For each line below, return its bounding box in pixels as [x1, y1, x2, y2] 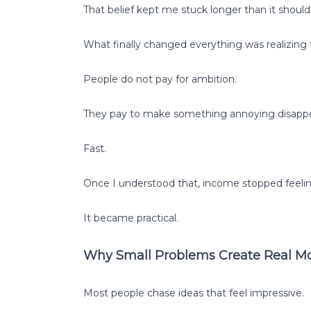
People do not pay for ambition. [83, 72, 237, 85]
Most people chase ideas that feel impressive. [83, 286, 304, 299]
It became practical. [83, 211, 178, 224]
